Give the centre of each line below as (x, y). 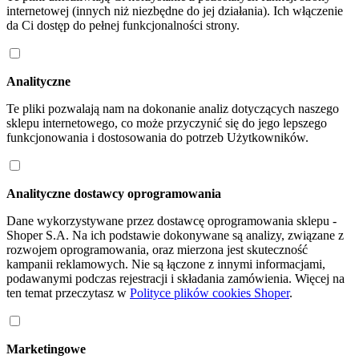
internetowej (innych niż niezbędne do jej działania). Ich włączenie (175, 10)
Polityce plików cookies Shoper (210, 292)
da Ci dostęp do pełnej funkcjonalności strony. (123, 25)
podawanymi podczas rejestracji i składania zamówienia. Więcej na (175, 278)
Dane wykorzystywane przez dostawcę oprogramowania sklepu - (171, 220)
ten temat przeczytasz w (68, 292)
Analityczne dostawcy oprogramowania (114, 193)
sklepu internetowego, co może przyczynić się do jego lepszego (167, 123)
